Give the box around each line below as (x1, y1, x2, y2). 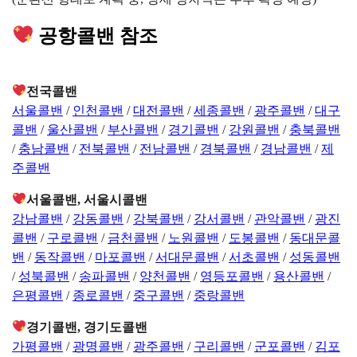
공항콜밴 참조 (33, 23, 159, 47)
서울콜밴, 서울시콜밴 (26, 192, 148, 206)
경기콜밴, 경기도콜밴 (26, 320, 148, 334)
